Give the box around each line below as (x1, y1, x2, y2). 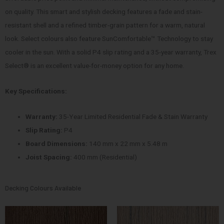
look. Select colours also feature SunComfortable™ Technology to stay (5, 34, 213, 43)
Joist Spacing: (25, 153, 72, 161)
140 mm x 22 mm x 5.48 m (87, 139, 168, 148)
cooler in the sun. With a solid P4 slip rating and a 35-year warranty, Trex (5, 48, 216, 56)
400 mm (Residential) (72, 153, 137, 161)
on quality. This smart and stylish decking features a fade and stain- (5, 7, 202, 16)
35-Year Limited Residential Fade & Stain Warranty (57, 112, 208, 121)
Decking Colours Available (5, 183, 81, 192)
